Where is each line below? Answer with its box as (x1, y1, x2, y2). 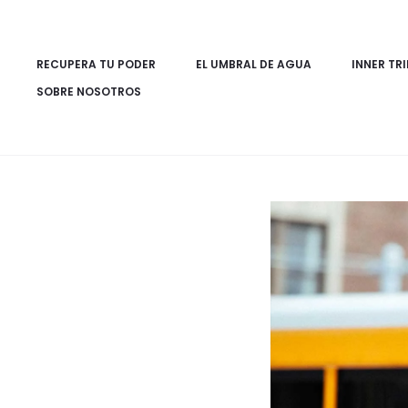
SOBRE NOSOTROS (36, 84, 141, 99)
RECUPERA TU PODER (36, 56, 156, 72)
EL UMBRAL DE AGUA (196, 56, 311, 72)
